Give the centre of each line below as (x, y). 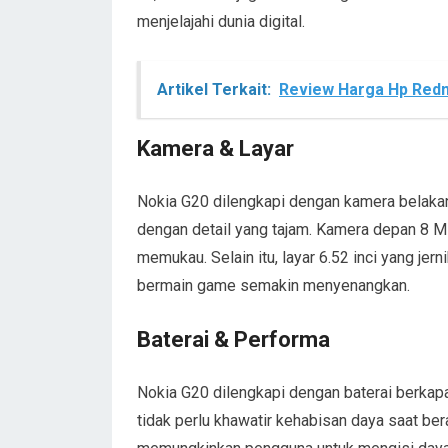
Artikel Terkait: (214, 89)
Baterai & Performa (233, 339)
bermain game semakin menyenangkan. (273, 285)
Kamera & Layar (215, 148)
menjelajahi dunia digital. (221, 21)
